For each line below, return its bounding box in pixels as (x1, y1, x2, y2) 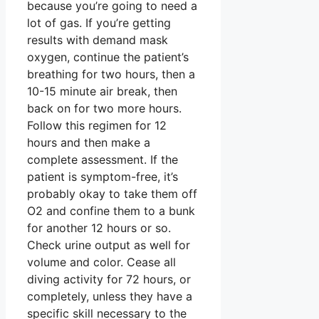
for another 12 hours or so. (27, 220, 171, 235)
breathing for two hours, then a (27, 66, 195, 81)
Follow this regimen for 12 (27, 117, 167, 132)
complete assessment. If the (27, 152, 178, 167)
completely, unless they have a (27, 288, 192, 303)
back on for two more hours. (27, 100, 182, 115)
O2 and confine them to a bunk (27, 203, 195, 218)
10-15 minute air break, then (27, 83, 177, 98)
